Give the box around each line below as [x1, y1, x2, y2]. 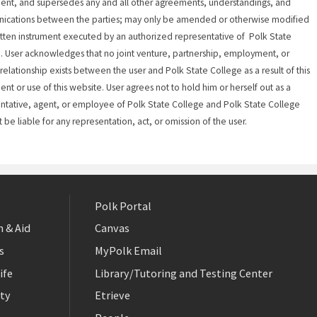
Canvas [95, 221, 129, 236]
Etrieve [95, 288, 130, 303]
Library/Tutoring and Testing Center [95, 265, 272, 280]
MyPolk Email [95, 243, 162, 258]
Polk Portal [95, 198, 151, 213]
